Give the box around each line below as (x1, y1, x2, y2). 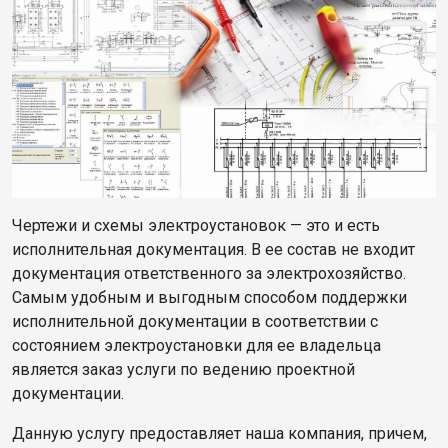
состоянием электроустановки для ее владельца (12, 336, 381, 356)
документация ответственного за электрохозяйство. (12, 264, 406, 284)
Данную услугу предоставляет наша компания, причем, (12, 424, 427, 444)
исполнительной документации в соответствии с (12, 312, 378, 332)
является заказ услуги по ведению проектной (12, 360, 355, 380)
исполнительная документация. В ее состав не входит (12, 240, 415, 260)
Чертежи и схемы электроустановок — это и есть (12, 216, 380, 236)
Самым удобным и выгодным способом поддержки (12, 288, 407, 308)
